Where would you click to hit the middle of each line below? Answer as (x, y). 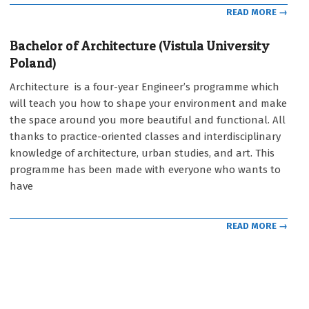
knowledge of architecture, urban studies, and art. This (142, 153)
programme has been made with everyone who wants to (145, 169)
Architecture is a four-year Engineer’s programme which (144, 87)
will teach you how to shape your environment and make (148, 103)
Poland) (33, 63)
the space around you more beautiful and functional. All (148, 120)
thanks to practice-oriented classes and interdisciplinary (145, 136)
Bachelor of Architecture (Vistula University (140, 46)
